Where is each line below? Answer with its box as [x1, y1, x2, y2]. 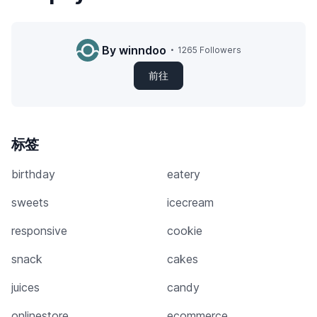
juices [11, 280, 40, 295]
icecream [167, 195, 214, 210]
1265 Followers [177, 45, 241, 56]
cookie [167, 224, 202, 238]
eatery [167, 167, 200, 182]
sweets [11, 195, 49, 210]
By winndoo [101, 42, 166, 57]
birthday [11, 167, 55, 182]
